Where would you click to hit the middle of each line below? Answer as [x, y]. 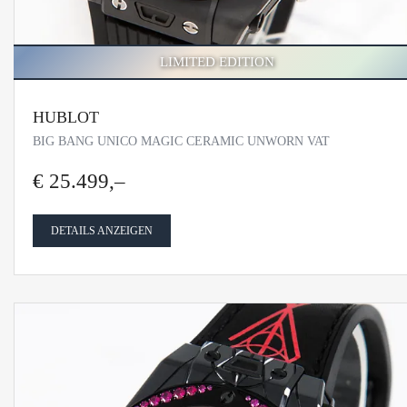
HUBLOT [66, 118]
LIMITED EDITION [217, 62]
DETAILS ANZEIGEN [102, 231]
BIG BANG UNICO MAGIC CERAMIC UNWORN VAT [181, 141]
